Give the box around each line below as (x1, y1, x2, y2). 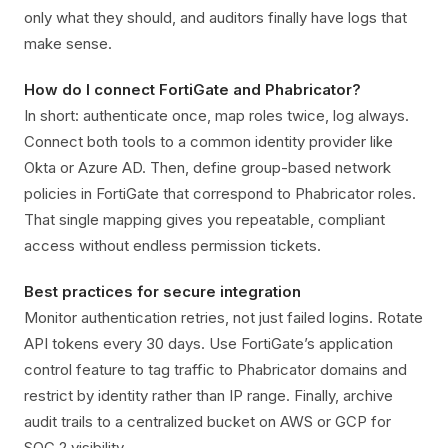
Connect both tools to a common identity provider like (24, 132, 393, 151)
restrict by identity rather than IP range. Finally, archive (24, 386, 393, 405)
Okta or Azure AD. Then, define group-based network (24, 158, 391, 177)
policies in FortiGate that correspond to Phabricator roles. (24, 184, 416, 203)
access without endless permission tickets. (24, 236, 321, 255)
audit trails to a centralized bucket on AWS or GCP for (24, 412, 391, 431)
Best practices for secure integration (24, 282, 301, 301)
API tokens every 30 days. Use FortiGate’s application (24, 334, 393, 353)
